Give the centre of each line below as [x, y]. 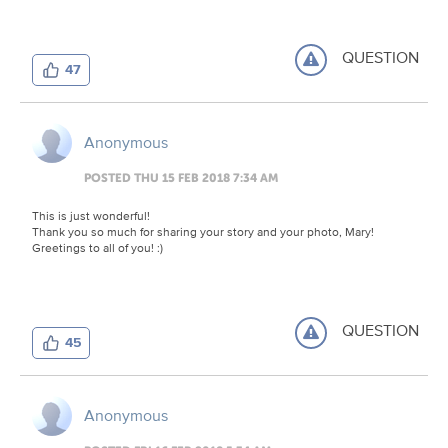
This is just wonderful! [92, 215]
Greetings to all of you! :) [97, 247]
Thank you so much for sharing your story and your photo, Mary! [204, 231]
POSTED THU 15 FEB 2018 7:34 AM [181, 177]
